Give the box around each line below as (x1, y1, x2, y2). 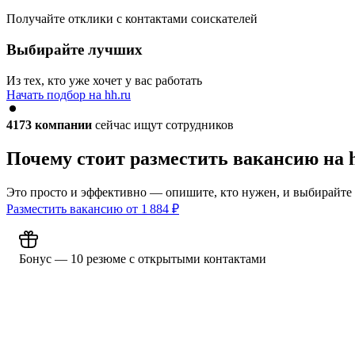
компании (35, 117, 92, 132)
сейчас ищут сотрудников (92, 117, 234, 132)
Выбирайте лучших (6, 41, 143, 59)
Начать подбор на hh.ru (6, 87, 131, 101)
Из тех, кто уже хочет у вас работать (6, 73, 202, 87)
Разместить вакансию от (6, 201, 141, 216)
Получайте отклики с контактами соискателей (6, 12, 258, 26)
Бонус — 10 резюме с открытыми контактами (19, 251, 266, 265)
